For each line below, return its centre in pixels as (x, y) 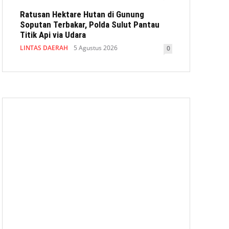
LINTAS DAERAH (44, 48)
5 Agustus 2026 (96, 48)
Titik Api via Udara (53, 35)
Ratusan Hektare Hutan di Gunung (82, 14)
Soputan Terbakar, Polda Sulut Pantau (90, 25)
